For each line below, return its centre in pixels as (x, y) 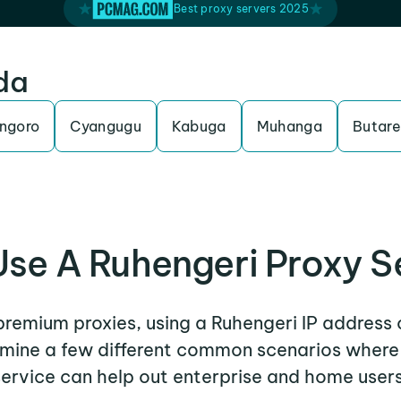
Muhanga (290, 126)
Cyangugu (106, 126)
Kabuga (199, 126)
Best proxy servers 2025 (241, 9)
